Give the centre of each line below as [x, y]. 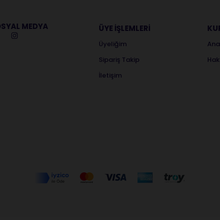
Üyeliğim [113, 44]
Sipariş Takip [119, 59]
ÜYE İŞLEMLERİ [124, 28]
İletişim [110, 75]
